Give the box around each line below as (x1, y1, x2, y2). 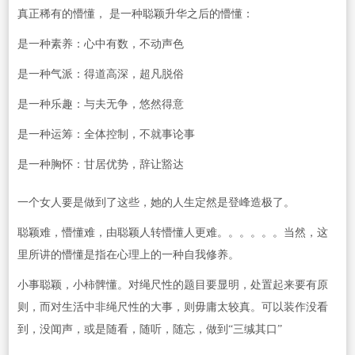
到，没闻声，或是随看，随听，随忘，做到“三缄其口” (17, 323, 282, 336)
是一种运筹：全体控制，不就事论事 (17, 128, 195, 141)
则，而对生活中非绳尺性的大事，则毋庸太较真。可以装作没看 (17, 301, 328, 314)
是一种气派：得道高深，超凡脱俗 (17, 68, 184, 81)
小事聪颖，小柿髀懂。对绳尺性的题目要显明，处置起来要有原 (17, 279, 328, 292)
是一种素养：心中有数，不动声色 (17, 38, 184, 51)
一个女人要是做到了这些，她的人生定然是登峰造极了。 (17, 197, 295, 209)
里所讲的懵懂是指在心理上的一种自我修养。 (17, 249, 239, 261)
